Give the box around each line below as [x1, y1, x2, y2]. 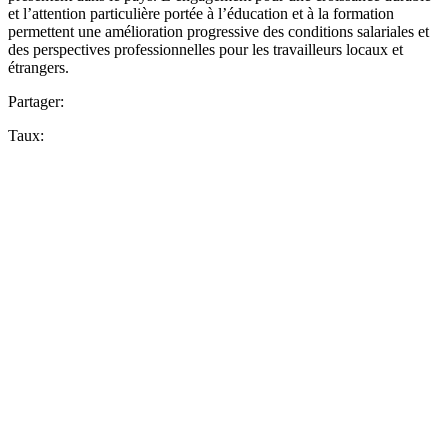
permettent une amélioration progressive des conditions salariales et [8, 23, 429, 41]
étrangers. [8, 59, 69, 77]
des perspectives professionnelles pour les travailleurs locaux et [8, 41, 403, 59]
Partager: [8, 93, 64, 111]
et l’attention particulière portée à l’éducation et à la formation [8, 5, 394, 23]
